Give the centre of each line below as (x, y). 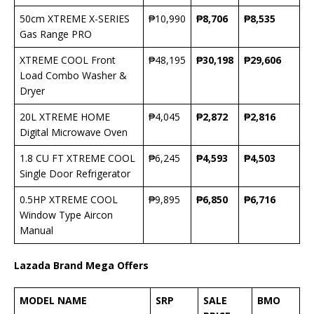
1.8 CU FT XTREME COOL (77, 158)
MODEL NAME (53, 301)
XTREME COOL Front (68, 60)
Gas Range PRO (56, 34)
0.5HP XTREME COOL (69, 200)
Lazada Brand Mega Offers (81, 266)
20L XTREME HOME (65, 117)
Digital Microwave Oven (74, 132)
